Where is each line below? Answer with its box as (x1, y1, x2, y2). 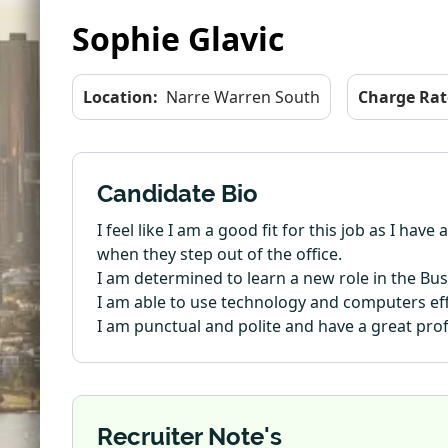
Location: (83, 86, 158, 108)
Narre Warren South (166, 86, 320, 108)
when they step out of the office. (97, 243, 342, 265)
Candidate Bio (97, 180, 258, 207)
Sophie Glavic (72, 17, 284, 60)
